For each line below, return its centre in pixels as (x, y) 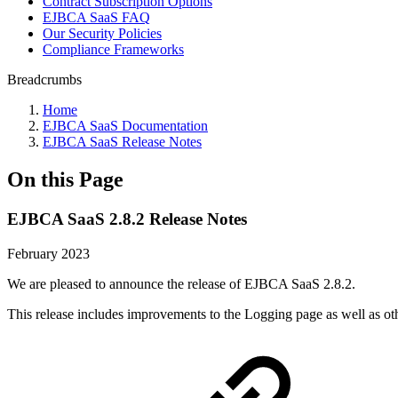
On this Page (65, 179)
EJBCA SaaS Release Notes (122, 142)
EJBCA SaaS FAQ (96, 17)
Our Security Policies (102, 33)
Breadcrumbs (44, 80)
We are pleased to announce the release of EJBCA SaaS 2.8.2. (181, 283)
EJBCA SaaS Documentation (125, 126)
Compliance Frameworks (113, 49)
